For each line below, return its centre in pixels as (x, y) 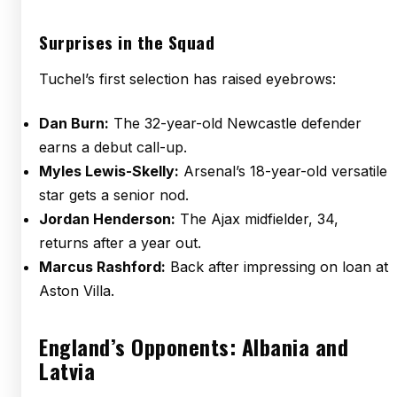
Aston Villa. (77, 291)
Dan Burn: (74, 123)
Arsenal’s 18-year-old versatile (283, 171)
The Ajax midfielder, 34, (257, 219)
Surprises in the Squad (127, 42)
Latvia (67, 370)
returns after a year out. (120, 243)
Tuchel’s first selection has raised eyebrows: (187, 79)
